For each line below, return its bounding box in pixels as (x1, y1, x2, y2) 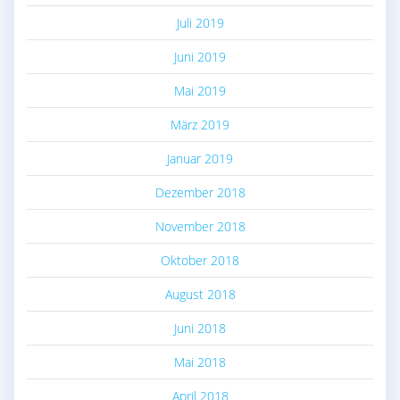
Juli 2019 (176, 14, 224, 32)
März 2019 (171, 116, 229, 134)
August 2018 (164, 286, 236, 304)
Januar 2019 (167, 150, 233, 168)
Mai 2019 (174, 82, 226, 100)
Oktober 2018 (161, 252, 239, 270)
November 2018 (154, 218, 246, 236)
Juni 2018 (174, 320, 226, 337)
